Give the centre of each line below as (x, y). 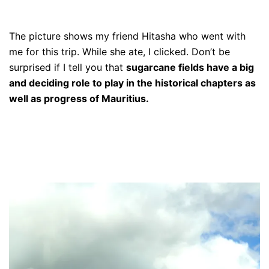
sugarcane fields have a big (190, 67)
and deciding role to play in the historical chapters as (132, 83)
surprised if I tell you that (68, 67)
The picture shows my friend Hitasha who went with (127, 36)
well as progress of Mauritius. (80, 98)
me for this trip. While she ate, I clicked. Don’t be (119, 51)
